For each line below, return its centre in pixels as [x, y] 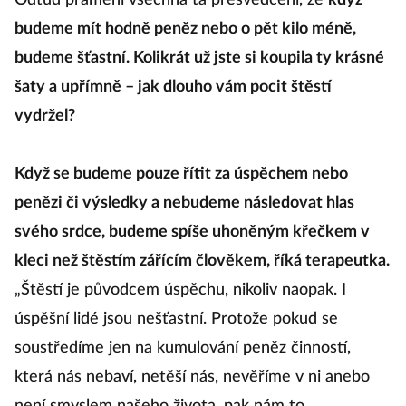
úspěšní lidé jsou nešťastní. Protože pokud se [176, 319]
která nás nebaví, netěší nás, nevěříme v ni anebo [192, 377]
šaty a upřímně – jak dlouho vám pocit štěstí [173, 87]
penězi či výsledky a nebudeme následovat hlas [184, 203]
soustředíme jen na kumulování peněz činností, [183, 348]
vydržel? [45, 116]
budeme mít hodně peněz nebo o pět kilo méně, [185, 29]
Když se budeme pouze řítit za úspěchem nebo [181, 174]
